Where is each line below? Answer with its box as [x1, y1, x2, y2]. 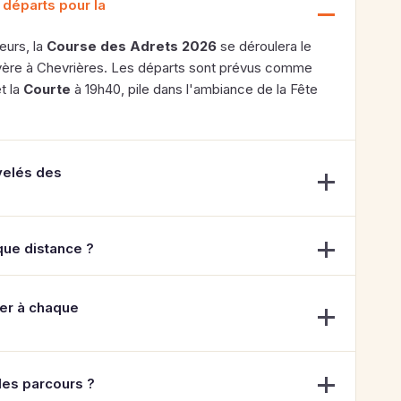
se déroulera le [217, 38, 311, 55]
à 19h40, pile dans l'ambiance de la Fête [71, 81, 318, 98]
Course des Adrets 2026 [47, 38, 217, 55]
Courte [23, 81, 71, 98]
